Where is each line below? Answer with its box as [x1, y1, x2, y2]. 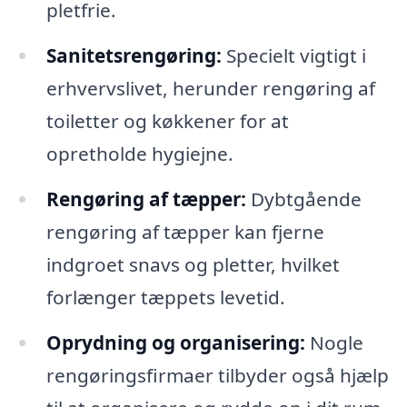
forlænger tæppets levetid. [45, 284, 285, 311]
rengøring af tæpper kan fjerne [45, 219, 324, 245]
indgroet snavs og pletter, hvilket [45, 252, 340, 278]
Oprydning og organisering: [45, 330, 305, 356]
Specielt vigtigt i [221, 43, 366, 69]
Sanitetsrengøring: [45, 43, 222, 69]
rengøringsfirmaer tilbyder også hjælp [45, 362, 389, 389]
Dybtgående [245, 186, 362, 213]
